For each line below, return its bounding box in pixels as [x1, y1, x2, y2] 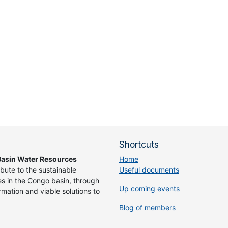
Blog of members [119, 203, 176, 212]
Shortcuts [119, 139, 159, 150]
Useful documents [119, 165, 179, 175]
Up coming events [119, 184, 180, 193]
